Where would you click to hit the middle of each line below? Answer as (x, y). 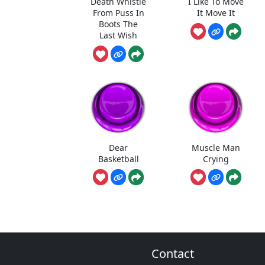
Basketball (118, 159)
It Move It (216, 13)
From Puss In (118, 13)
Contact (173, 254)
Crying (216, 159)
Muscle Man (216, 147)
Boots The (119, 24)
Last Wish (119, 35)
